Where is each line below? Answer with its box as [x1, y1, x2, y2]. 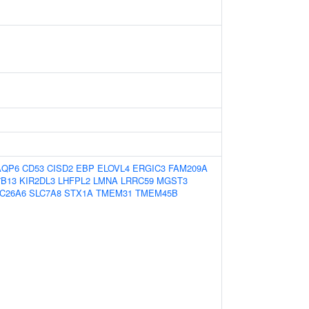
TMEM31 [96, 186, 132, 199]
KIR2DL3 [19, 174, 55, 187]
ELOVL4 [97, 161, 130, 175]
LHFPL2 [58, 174, 90, 187]
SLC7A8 [29, 186, 61, 199]
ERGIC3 [132, 161, 166, 175]
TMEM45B [135, 186, 178, 199]
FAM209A [168, 161, 208, 175]
